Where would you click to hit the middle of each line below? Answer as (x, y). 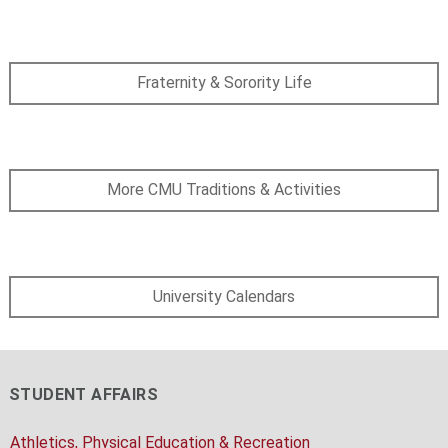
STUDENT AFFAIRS (83, 395)
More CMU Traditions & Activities (224, 190)
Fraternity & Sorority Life (224, 83)
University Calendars (224, 296)
